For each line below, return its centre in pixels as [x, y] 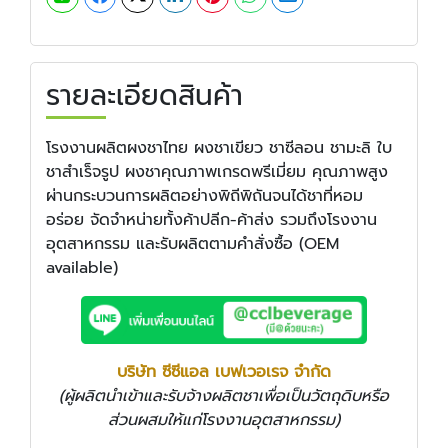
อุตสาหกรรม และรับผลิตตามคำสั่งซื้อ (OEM [192, 243]
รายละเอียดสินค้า [144, 95]
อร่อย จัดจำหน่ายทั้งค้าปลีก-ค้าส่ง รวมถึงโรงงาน [211, 219]
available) [82, 267]
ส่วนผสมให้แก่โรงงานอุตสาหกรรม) [224, 419]
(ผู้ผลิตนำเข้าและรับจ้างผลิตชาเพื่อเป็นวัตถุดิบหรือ [224, 395]
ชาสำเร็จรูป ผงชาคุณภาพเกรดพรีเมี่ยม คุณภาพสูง [217, 171]
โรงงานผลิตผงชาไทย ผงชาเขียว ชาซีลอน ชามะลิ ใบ [219, 147]
